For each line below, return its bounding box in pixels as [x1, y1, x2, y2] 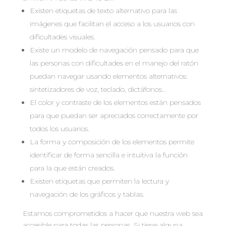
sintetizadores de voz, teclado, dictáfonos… [29, 85, 166, 94]
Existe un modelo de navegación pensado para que [29, 45, 199, 54]
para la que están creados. [29, 163, 115, 173]
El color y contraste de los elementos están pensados [29, 98, 201, 107]
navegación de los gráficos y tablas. [29, 190, 144, 199]
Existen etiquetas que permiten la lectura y [29, 177, 169, 186]
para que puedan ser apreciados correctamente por [29, 111, 198, 120]
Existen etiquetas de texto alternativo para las [29, 6, 177, 15]
